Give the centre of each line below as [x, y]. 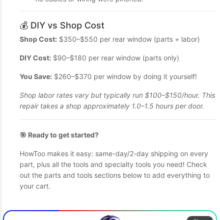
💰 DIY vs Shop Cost [62, 25]
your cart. [35, 186]
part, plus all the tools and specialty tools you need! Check [113, 164]
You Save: [36, 76]
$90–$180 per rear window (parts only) [115, 58]
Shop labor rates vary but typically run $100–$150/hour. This [117, 95]
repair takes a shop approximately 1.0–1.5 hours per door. [112, 106]
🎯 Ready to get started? [59, 135]
